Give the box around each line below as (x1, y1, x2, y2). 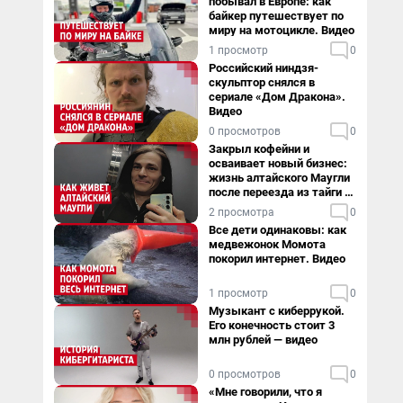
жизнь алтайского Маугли (209, 171, 350, 184)
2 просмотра (209, 206, 274, 219)
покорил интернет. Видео (209, 252, 345, 265)
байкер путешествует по (209, 9, 344, 22)
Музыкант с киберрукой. (209, 304, 345, 318)
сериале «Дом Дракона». (209, 90, 345, 103)
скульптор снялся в (209, 76, 315, 89)
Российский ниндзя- (209, 61, 318, 75)
